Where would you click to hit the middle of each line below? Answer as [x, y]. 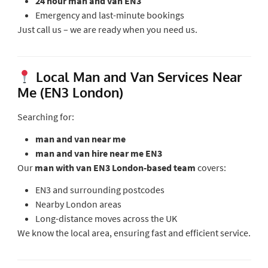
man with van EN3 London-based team [115, 167]
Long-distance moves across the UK [106, 218]
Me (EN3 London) [70, 92]
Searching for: [45, 116]
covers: [211, 167]
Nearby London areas [78, 204]
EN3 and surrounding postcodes [100, 189]
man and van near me [80, 138]
